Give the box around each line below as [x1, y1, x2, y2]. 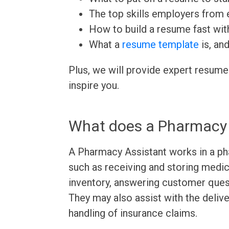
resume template [122, 38, 199, 51]
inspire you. [68, 79, 120, 91]
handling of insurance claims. [68, 207, 198, 219]
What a [89, 38, 123, 51]
